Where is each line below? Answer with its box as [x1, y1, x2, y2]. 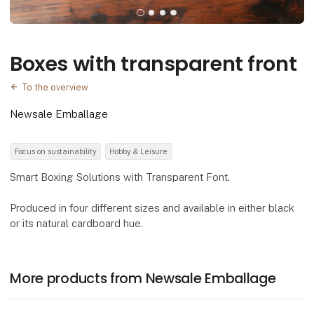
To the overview [22, 82, 89, 93]
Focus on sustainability [14, 146, 97, 156]
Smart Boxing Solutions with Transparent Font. [10, 170, 231, 183]
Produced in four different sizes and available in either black [10, 201, 295, 214]
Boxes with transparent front [10, 49, 297, 78]
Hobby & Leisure [109, 146, 168, 156]
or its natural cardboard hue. [10, 217, 144, 229]
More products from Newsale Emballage [10, 268, 276, 289]
